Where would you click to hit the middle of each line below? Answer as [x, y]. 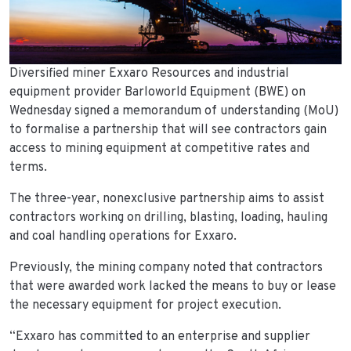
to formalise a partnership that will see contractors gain [168, 130]
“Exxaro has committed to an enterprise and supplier [160, 337]
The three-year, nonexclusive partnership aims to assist [167, 199]
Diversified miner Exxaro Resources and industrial [149, 73]
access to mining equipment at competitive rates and [159, 148]
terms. [28, 167]
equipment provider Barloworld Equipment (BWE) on [157, 92]
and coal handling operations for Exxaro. [123, 236]
